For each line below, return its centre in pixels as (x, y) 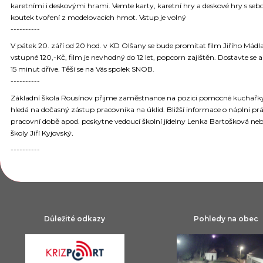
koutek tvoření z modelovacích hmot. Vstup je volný (98, 17)
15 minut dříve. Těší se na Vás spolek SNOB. (82, 69)
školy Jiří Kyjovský (41, 133)
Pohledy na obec (226, 218)
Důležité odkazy (75, 218)
